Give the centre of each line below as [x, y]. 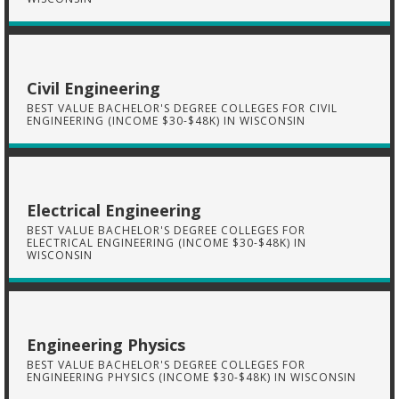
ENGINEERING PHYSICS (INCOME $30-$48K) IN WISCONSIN [191, 377]
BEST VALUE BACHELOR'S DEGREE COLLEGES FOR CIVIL [182, 108]
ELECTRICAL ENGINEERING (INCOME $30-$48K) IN [167, 243]
